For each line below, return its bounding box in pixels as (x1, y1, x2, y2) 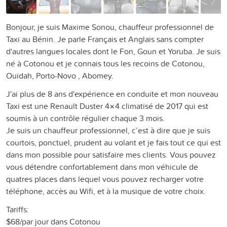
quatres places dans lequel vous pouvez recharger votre (6, 173, 204, 184)
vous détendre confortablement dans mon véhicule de (6, 161, 198, 172)
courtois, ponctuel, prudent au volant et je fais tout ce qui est (6, 136, 221, 148)
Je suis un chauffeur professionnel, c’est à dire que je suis (6, 124, 210, 136)
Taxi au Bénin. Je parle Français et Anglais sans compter (6, 33, 204, 45)
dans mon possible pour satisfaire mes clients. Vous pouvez (6, 148, 216, 160)
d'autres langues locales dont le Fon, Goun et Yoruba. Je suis (6, 45, 220, 57)
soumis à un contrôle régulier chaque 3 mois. (6, 112, 165, 124)
